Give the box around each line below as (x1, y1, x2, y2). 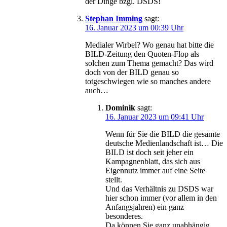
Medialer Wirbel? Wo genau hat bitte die (85, 40, 214, 49)
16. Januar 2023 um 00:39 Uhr (85, 23, 183, 32)
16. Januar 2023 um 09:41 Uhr (105, 112, 204, 121)
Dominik (105, 103, 135, 112)
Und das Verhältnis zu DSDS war (105, 184, 213, 193)
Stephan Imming (85, 14, 142, 23)
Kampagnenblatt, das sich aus (105, 157, 200, 166)
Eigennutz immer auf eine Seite (105, 166, 205, 175)
